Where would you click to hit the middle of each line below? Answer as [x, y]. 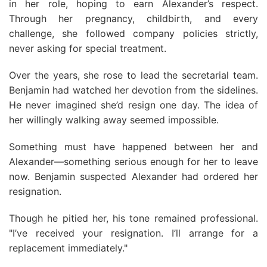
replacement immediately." [68, 248]
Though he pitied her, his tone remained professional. [133, 218]
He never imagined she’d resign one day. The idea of [133, 105]
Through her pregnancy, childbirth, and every [133, 18]
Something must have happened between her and [133, 147]
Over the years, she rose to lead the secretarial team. [133, 75]
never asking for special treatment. [88, 48]
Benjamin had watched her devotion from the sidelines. [133, 90]
